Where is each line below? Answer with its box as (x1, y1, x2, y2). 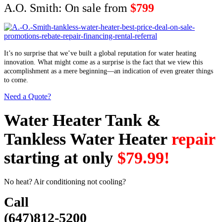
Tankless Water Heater (4, 129, 171, 148)
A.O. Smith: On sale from (4, 1, 130, 14)
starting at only (4, 148, 117, 167)
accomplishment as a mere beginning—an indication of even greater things (4, 67, 213, 75)
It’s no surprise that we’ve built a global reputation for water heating (4, 49, 196, 57)
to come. (4, 76, 28, 84)
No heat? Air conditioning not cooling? (4, 177, 126, 186)
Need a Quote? (4, 92, 51, 101)
